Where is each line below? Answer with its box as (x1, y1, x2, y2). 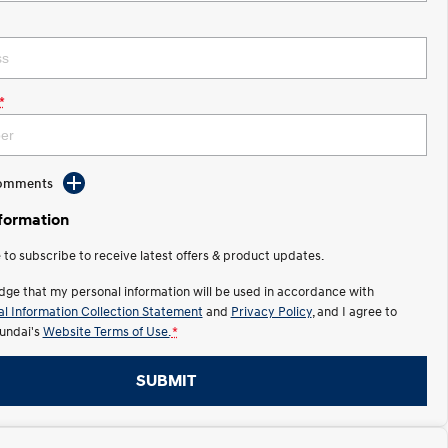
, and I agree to (311, 303, 397, 319)
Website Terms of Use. (42, 323, 170, 339)
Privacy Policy (230, 303, 312, 319)
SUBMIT (135, 371, 196, 390)
